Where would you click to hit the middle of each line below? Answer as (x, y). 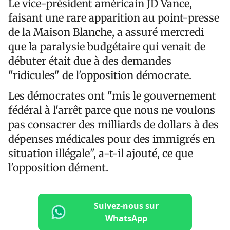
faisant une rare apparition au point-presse (114, 17)
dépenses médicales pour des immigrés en (111, 139)
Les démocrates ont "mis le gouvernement (112, 95)
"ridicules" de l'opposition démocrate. (100, 75)
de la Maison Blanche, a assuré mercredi (106, 32)
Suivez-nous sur (126, 206)
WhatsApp (126, 218)
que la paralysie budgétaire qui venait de (107, 46)
